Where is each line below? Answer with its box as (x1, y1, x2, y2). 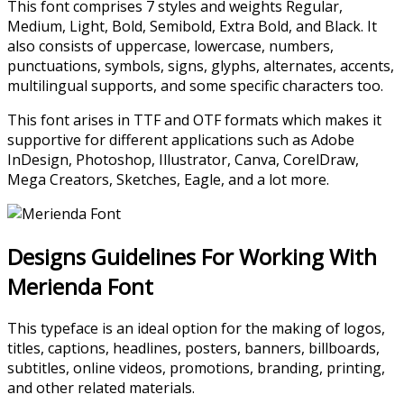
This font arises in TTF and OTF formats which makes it (7, 109, 381, 130)
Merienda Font (7, 271, 153, 301)
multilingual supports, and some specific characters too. (7, 75, 383, 96)
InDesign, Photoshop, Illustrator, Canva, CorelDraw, (7, 149, 359, 170)
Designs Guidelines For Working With (7, 241, 377, 271)
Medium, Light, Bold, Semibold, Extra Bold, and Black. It (7, 15, 377, 36)
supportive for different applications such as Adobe (7, 129, 354, 150)
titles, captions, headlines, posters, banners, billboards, (7, 338, 380, 359)
